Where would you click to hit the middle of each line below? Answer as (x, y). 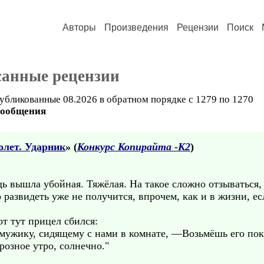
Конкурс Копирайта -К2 (134, 147)
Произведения (136, 27)
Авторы (79, 27)
